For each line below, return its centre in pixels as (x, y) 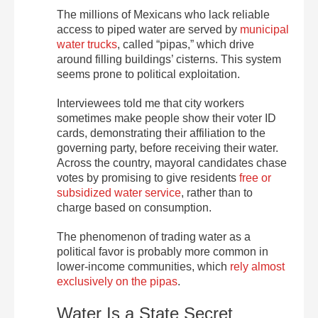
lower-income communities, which (143, 267)
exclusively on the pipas (117, 281)
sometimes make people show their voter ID (166, 118)
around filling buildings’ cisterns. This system (169, 59)
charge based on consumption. (134, 208)
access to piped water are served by (148, 29)
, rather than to (217, 193)
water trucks (87, 44)
